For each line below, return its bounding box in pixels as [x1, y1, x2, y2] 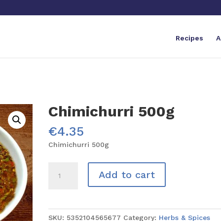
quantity [48, 186, 77, 194]
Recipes [175, 34, 203, 42]
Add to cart [99, 169, 155, 181]
